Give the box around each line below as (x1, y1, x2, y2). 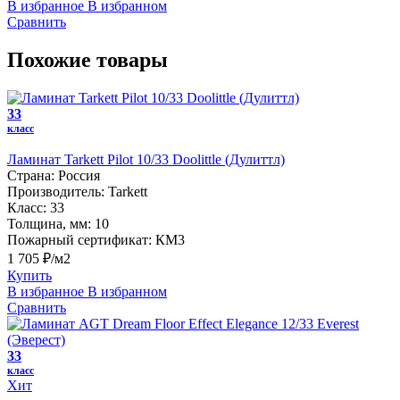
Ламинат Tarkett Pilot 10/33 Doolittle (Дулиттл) (7, 151, 285, 167)
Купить (7, 267, 52, 283)
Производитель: (7, 183, 104, 199)
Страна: (7, 167, 54, 183)
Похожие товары (7, 47, 168, 71)
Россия (58, 167, 100, 183)
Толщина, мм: (7, 215, 91, 231)
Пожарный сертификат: (7, 231, 152, 247)
